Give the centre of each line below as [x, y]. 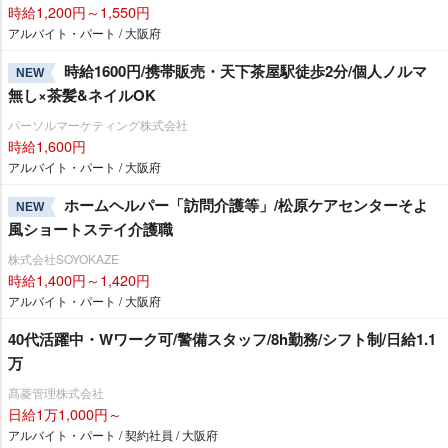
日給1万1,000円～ [65, 413]
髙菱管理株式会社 [56, 392]
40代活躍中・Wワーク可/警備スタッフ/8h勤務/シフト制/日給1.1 [222, 339]
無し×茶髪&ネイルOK [82, 95]
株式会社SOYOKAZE [63, 258]
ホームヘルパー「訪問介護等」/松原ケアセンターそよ [246, 205]
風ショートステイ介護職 [90, 229]
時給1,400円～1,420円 [79, 279]
